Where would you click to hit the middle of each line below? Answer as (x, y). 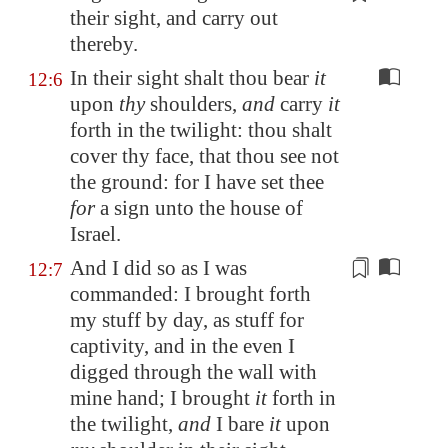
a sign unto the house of (199, 208)
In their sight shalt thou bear (192, 78)
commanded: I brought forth (190, 294)
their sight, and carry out (174, 18)
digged (99, 372)
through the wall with (223, 372)
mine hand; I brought (162, 398)
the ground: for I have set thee (197, 182)
